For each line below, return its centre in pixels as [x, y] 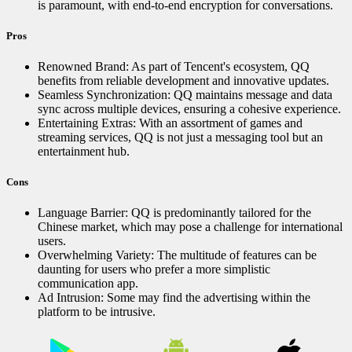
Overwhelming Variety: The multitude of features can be [177, 255]
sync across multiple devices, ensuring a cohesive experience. [189, 109]
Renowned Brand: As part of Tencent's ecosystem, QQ [174, 67]
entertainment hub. [84, 152]
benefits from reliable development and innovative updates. [183, 81]
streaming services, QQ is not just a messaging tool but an [180, 137]
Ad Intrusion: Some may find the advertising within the [174, 298]
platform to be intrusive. [97, 312]
